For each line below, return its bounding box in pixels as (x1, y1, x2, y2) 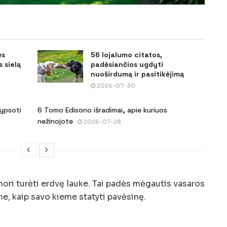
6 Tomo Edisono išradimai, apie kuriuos (37, 105, 167, 115)
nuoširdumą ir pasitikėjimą (91, 69, 184, 79)
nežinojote (37, 116, 73, 126)
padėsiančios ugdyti (91, 59, 163, 69)
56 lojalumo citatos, (91, 50, 162, 59)
